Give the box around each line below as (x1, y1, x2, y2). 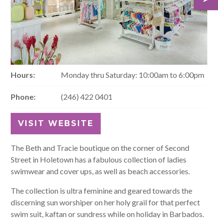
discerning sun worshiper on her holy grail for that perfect (11, 198, 200, 207)
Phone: (11, 92, 36, 101)
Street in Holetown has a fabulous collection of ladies (11, 155, 187, 164)
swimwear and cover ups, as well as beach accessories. (11, 166, 190, 176)
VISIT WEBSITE (18, 119, 94, 128)
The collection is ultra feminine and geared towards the (11, 186, 193, 195)
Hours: (11, 70, 36, 79)
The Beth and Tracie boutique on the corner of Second (11, 143, 190, 152)
